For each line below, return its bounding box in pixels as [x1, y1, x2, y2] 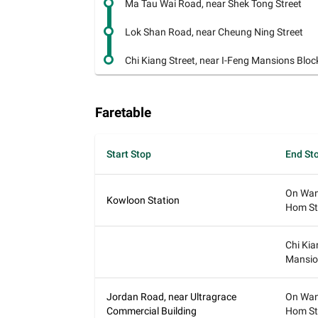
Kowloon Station [106, 194, 180, 206]
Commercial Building [106, 305, 197, 317]
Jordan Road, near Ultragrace [106, 291, 237, 302]
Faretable [95, 104, 152, 121]
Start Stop [106, 148, 152, 160]
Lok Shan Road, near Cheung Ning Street [125, 26, 304, 38]
